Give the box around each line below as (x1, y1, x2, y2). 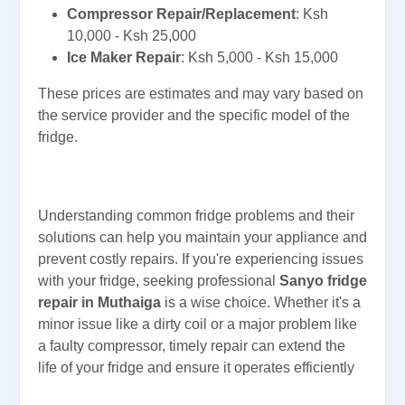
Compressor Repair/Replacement (67, 6, 296, 23)
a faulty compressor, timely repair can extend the (38, 338, 345, 354)
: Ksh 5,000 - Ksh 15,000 (181, 50, 338, 66)
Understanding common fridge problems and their (38, 208, 354, 224)
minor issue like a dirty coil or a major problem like (38, 316, 357, 333)
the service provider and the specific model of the (38, 108, 350, 124)
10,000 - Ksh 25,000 (67, 28, 196, 44)
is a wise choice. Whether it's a (165, 295, 361, 311)
